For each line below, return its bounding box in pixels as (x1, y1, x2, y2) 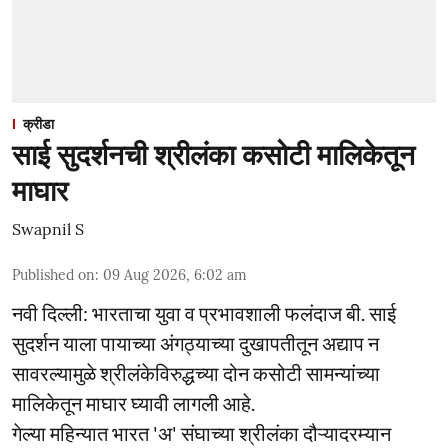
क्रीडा (23, 114, 54, 133)
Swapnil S (12, 218, 84, 239)
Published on (12, 265, 95, 284)
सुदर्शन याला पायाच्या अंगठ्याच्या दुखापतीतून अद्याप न (12, 330, 379, 355)
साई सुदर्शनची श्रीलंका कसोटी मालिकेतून (12, 136, 415, 173)
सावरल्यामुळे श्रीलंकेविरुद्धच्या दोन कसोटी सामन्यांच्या (12, 360, 380, 385)
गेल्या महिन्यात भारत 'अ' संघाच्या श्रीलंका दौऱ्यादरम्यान (12, 420, 391, 445)
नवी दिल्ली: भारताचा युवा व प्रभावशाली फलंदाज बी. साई (12, 300, 396, 325)
